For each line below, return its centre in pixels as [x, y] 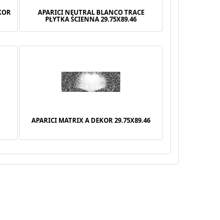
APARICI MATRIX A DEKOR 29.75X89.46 [91, 120]
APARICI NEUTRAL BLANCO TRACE [91, 12]
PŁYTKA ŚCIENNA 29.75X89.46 [91, 19]
